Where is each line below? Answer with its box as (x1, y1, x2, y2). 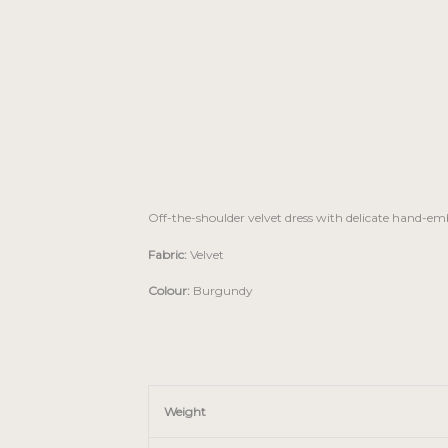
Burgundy (190, 283, 253, 299)
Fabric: (148, 246, 187, 262)
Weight (164, 404, 206, 420)
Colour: (148, 283, 190, 299)
